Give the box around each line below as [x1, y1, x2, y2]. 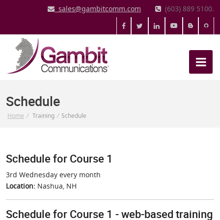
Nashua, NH [35, 181, 77, 191]
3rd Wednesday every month [6, 170, 101, 179]
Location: [6, 181, 35, 191]
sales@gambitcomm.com [55, 4, 141, 13]
